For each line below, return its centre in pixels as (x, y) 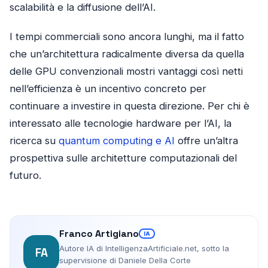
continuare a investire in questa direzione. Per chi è (130, 106)
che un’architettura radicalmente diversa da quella (127, 54)
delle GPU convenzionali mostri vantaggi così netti (126, 71)
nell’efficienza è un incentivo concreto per (108, 89)
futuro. (25, 176)
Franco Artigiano (99, 234)
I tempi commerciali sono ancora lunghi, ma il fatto (127, 37)
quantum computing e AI (117, 141)
